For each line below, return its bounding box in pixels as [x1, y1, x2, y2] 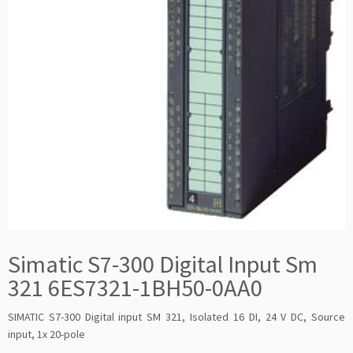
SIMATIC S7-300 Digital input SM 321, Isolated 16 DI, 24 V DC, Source [8, 310, 345, 324]
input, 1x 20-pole [8, 327, 85, 341]
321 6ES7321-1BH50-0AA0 [8, 273, 262, 303]
